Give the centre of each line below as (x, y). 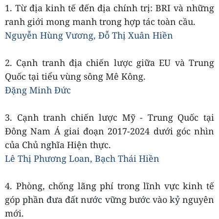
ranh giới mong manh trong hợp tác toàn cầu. (100, 22)
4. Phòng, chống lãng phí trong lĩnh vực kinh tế (109, 186)
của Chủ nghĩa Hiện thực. (58, 145)
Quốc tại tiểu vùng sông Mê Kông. (75, 76)
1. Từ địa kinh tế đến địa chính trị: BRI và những (109, 8)
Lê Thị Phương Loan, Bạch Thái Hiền (82, 158)
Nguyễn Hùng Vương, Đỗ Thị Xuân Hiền (89, 35)
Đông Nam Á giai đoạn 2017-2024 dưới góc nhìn (109, 131)
